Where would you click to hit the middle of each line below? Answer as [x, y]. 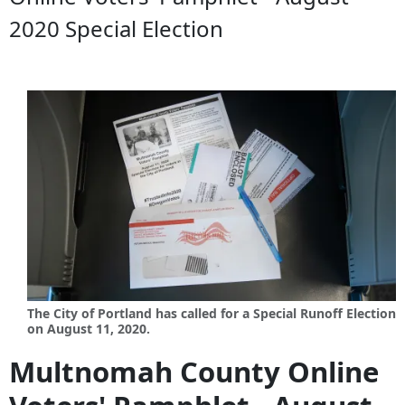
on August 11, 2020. [89, 329]
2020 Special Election [116, 29]
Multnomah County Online [194, 372]
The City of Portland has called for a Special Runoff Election [212, 314]
